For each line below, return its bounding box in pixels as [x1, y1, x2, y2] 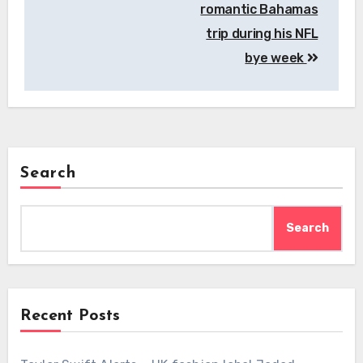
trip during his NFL [206, 25, 318, 41]
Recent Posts [19, 307, 120, 324]
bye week [245, 49, 307, 66]
